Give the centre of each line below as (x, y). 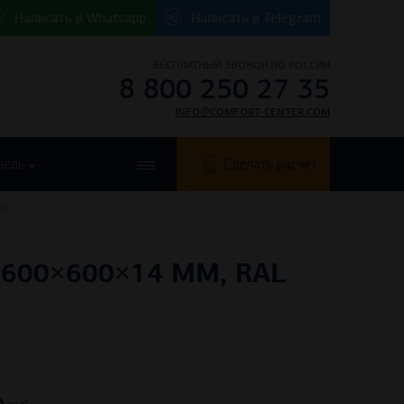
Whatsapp (116, 18)
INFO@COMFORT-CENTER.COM (252, 112)
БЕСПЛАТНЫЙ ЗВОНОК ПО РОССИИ (242, 65)
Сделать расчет (271, 165)
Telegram (292, 18)
